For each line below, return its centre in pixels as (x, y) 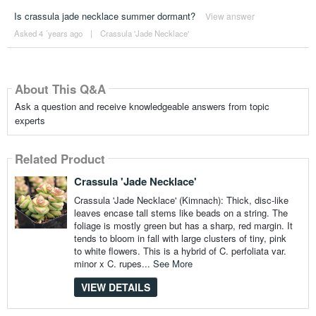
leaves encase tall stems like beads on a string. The (181, 213)
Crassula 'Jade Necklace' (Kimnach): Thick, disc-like (181, 200)
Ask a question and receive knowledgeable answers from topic (142, 107)
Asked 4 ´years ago (48, 34)
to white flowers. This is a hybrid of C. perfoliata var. (180, 251)
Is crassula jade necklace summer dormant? (104, 16)
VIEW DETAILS (115, 287)
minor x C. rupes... (113, 264)
